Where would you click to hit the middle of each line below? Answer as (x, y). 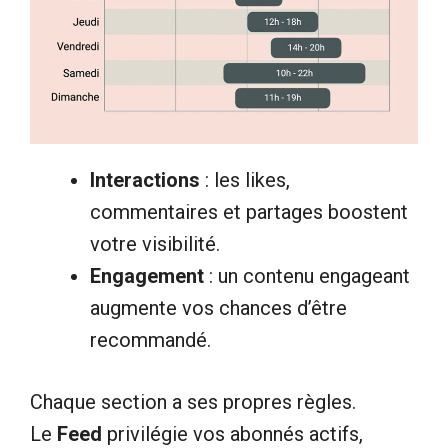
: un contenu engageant (307, 275)
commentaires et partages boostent (249, 211)
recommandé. (150, 339)
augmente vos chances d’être (218, 307)
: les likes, (245, 179)
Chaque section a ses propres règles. (193, 401)
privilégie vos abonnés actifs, (232, 433)
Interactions (145, 179)
